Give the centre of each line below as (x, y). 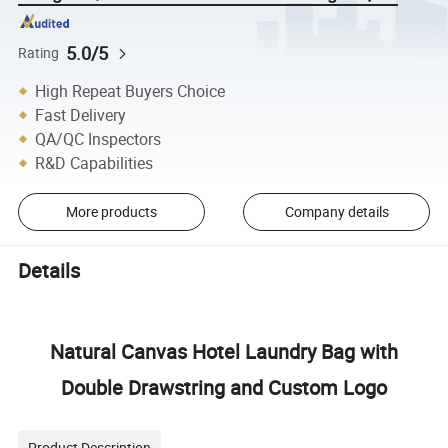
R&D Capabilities (94, 162)
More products (111, 212)
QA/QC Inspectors (98, 138)
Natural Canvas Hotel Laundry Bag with (224, 351)
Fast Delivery (81, 114)
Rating (39, 52)
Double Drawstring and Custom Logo (224, 387)
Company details (336, 212)
